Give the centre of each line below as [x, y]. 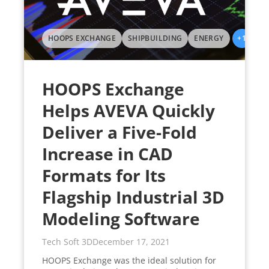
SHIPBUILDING [155, 38]
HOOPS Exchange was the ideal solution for [129, 261]
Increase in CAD [107, 154]
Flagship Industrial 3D [133, 197]
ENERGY [209, 38]
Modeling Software [121, 219]
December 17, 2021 [131, 242]
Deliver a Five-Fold [119, 132]
